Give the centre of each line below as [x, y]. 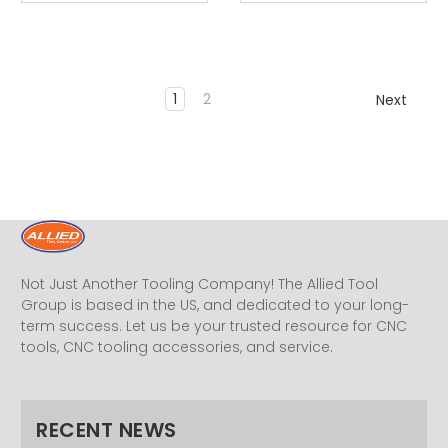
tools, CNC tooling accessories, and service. [177, 346]
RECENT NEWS [106, 429]
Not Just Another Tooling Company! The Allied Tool [199, 283]
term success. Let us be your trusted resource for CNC [214, 325]
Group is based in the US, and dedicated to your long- [215, 304]
